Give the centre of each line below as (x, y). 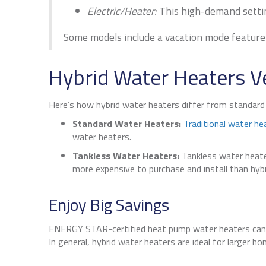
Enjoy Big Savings (109, 205)
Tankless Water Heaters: (126, 156)
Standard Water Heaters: (127, 124)
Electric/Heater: (122, 11)
